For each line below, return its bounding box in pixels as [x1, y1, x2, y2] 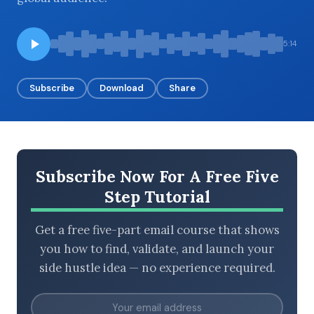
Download [100, 81, 144, 94]
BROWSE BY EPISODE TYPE [28, 55, 144, 65]
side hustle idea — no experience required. [39, 260, 275, 276]
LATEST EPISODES [28, 132, 107, 143]
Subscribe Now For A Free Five [35, 165, 279, 186]
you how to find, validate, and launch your [40, 241, 274, 257]
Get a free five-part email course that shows [34, 222, 280, 238]
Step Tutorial [104, 186, 210, 207]
